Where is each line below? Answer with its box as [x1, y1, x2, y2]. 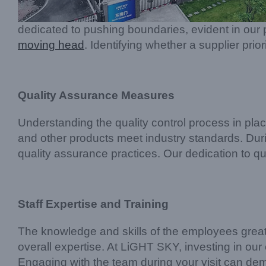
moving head [18, 39, 84, 52]
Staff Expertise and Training [18, 198, 169, 211]
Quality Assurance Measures [18, 89, 175, 102]
